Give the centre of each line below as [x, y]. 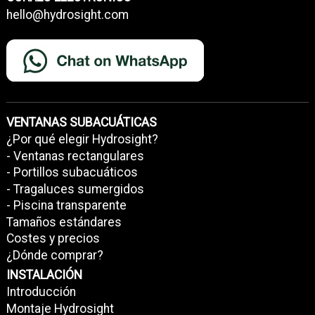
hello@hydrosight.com [67, 14]
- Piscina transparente [66, 206]
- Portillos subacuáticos [72, 173]
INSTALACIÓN [44, 275]
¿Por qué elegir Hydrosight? [82, 140]
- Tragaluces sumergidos [75, 189]
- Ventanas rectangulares [75, 156]
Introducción [41, 292]
